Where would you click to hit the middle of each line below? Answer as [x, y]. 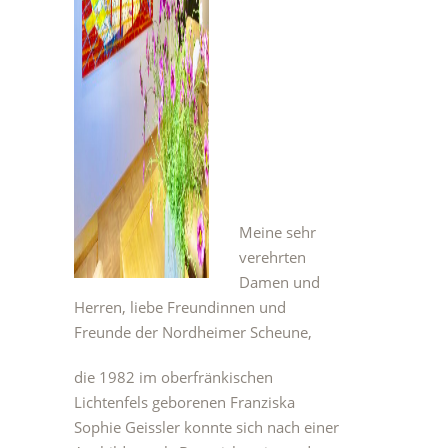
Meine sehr [277, 232]
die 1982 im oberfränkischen [173, 377]
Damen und [279, 282]
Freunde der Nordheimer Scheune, [193, 332]
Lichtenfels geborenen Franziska [184, 402]
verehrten [272, 257]
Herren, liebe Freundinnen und [180, 307]
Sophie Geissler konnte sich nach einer [206, 427]
